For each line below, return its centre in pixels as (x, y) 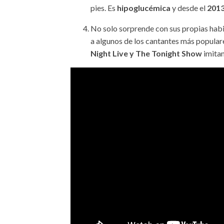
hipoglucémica (144, 8)
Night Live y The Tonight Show (147, 53)
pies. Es (104, 8)
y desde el (189, 8)
